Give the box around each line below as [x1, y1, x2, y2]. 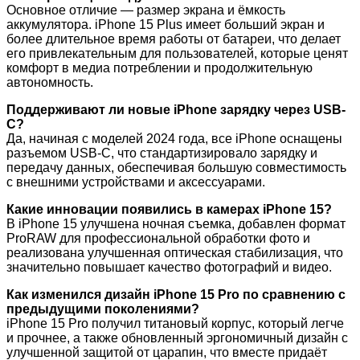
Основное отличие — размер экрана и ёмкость [6, 3, 285, 18]
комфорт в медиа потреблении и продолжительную [6, 61, 313, 76]
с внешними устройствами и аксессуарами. [6, 175, 265, 190]
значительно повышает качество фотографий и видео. [6, 260, 332, 275]
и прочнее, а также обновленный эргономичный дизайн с [6, 331, 348, 346]
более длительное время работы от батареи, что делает [6, 32, 341, 47]
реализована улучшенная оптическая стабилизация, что [6, 246, 343, 260]
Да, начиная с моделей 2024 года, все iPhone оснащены [6, 132, 342, 146]
